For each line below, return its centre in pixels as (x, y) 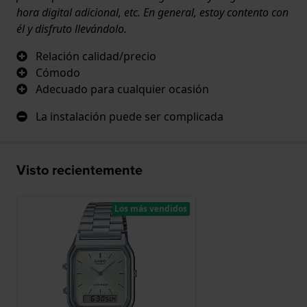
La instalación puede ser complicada (130, 117)
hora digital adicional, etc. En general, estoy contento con (152, 13)
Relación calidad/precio (96, 57)
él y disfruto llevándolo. (72, 29)
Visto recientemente (79, 170)
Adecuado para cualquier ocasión (122, 89)
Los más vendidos (150, 209)
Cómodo (58, 73)
